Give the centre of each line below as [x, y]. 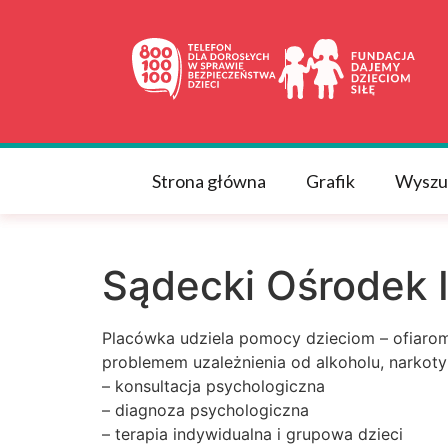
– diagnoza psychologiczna [205, 409]
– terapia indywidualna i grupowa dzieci [252, 433]
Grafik [330, 180]
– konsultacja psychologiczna [213, 385]
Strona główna [209, 180]
